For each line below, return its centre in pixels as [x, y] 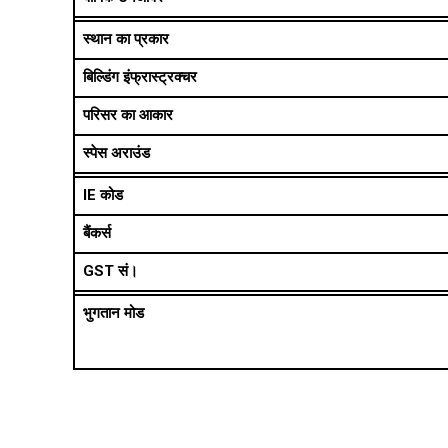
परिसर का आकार [127, 115]
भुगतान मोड [113, 313]
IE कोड [102, 195]
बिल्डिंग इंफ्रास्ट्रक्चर [139, 77]
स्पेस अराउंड [116, 153]
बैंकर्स [96, 233]
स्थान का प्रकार [125, 39]
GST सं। [110, 271]
